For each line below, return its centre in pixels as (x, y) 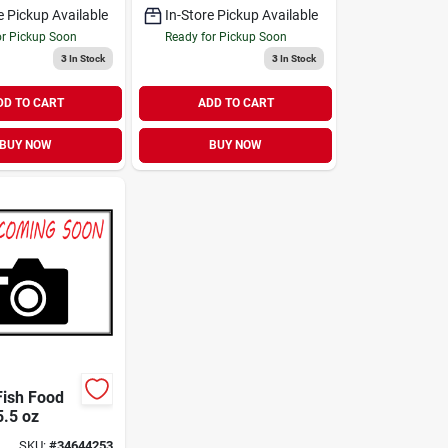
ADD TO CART (235, 103)
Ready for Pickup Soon (226, 36)
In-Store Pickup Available (242, 14)
